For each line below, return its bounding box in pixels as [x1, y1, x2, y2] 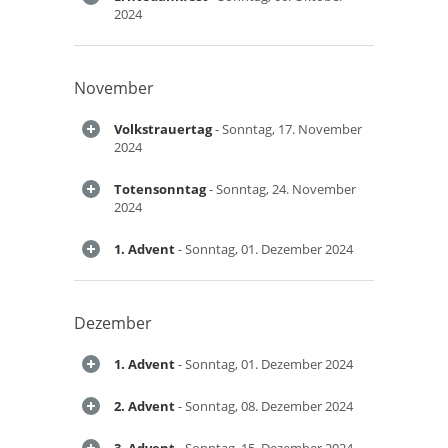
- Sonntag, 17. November [212, 120, 362, 138]
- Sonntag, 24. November [206, 180, 356, 198]
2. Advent [114, 397, 175, 415]
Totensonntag [114, 180, 206, 198]
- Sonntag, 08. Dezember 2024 [175, 397, 353, 415]
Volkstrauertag [114, 120, 212, 138]
